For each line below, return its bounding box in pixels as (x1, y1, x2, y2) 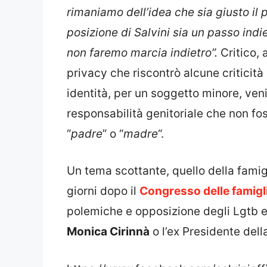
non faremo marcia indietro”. (67, 45, 221, 60)
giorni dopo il (67, 184, 139, 198)
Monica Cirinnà (67, 225, 150, 239)
